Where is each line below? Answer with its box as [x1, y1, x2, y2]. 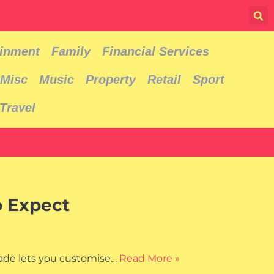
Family [51, 45, 91, 58]
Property [86, 73, 136, 86]
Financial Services [102, 45, 210, 58]
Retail [147, 73, 182, 86]
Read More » [119, 253, 180, 264]
